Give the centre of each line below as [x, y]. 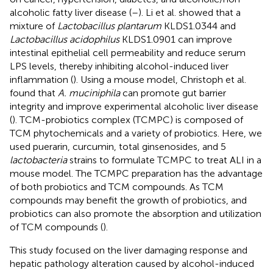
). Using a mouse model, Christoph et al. [160, 79]
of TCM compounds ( [56, 227]
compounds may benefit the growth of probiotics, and [128, 200]
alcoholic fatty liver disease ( [71, 12]
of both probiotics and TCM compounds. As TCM [117, 186]
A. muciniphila [89, 93]
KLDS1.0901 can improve [176, 39]
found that [34, 93]
